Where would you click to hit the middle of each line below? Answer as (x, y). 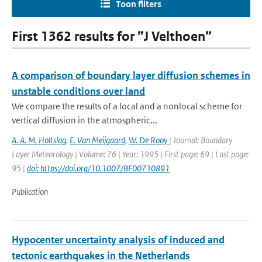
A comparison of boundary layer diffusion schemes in (131, 75)
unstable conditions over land (78, 91)
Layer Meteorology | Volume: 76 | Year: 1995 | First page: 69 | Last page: (130, 154)
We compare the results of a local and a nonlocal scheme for (127, 106)
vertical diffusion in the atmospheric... (85, 120)
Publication (30, 192)
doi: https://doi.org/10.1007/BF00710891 (98, 168)
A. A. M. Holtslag (39, 140)
